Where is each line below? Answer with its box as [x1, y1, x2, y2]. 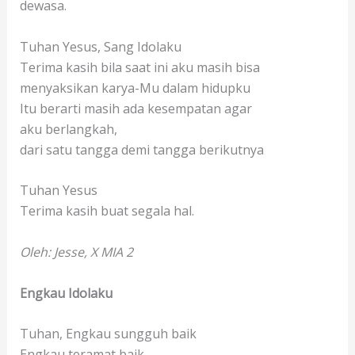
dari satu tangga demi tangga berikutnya [19, 140, 264, 158]
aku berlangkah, [19, 120, 117, 138]
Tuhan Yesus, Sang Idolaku [19, 37, 181, 55]
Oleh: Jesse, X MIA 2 [19, 243, 133, 261]
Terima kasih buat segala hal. [19, 202, 194, 220]
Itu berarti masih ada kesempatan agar [19, 99, 252, 117]
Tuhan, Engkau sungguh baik [19, 325, 197, 343]
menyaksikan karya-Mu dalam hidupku [19, 78, 250, 97]
